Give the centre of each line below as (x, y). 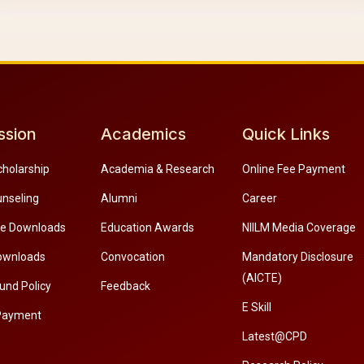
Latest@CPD (275, 337)
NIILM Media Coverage (299, 228)
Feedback (125, 286)
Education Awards (147, 228)
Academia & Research (157, 169)
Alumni (119, 199)
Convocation (132, 257)
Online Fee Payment (294, 169)
